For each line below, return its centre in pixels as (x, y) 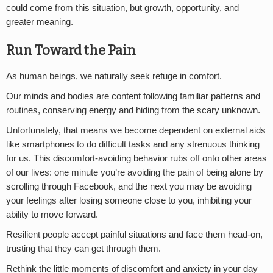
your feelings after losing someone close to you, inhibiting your (129, 200)
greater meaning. (40, 22)
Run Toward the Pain (71, 51)
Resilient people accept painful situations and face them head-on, (134, 234)
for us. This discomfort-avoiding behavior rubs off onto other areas (136, 158)
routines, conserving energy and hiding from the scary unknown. (133, 110)
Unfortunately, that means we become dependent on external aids (136, 130)
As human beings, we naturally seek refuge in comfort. (114, 76)
